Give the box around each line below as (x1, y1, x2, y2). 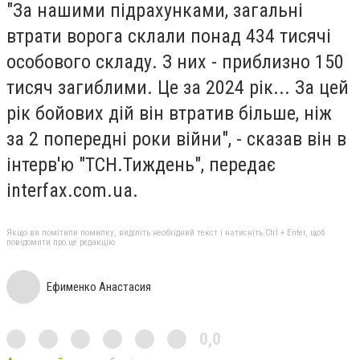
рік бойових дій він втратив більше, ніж (6, 101, 332, 125)
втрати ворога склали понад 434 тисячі (6, 24, 331, 47)
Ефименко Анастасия (47, 280, 151, 295)
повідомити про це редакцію (6, 237, 115, 248)
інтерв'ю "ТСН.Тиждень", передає (6, 153, 276, 176)
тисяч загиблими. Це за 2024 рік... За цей (6, 76, 349, 99)
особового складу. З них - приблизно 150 (6, 50, 344, 73)
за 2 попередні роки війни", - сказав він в (6, 127, 346, 150)
